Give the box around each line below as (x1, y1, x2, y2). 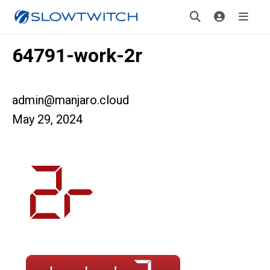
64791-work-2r (12, 44, 142, 67)
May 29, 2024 (12, 112, 83, 127)
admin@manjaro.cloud (12, 93, 129, 107)
